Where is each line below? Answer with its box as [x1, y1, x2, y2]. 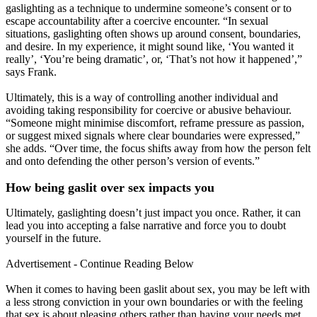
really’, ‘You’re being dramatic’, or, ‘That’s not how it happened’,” [6, 53, 302, 66]
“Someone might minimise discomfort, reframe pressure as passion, [6, 117, 304, 129]
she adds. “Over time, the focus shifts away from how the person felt [6, 142, 311, 155]
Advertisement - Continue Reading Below [6, 258, 194, 270]
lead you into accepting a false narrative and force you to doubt [6, 219, 286, 232]
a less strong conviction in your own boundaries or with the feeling [6, 296, 303, 309]
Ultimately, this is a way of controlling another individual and [6, 91, 278, 104]
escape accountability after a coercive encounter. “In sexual [6, 15, 268, 28]
